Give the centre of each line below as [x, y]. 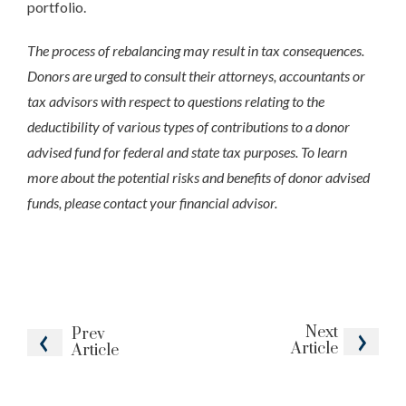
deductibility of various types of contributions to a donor [188, 126]
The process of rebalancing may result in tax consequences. [196, 50]
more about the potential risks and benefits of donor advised [198, 177]
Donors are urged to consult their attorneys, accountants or [196, 75]
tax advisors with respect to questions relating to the [176, 101]
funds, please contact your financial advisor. [152, 202]
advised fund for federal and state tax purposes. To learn [187, 151]
